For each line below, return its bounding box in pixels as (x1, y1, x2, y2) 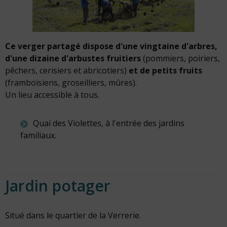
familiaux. (20, 130, 56, 141)
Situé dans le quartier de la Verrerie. (5, 210, 141, 221)
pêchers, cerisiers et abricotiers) (5, 65, 129, 76)
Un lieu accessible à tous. (5, 89, 99, 100)
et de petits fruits (129, 65, 202, 76)
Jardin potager (5, 175, 110, 196)
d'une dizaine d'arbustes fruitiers (5, 53, 141, 64)
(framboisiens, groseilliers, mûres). (5, 77, 137, 88)
